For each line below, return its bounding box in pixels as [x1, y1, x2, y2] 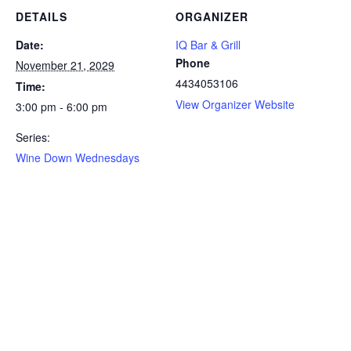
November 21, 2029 [16, 57, 114, 73]
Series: [16, 129, 50, 145]
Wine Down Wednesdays [16, 150, 139, 165]
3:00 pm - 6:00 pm [16, 99, 107, 114]
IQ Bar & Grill [175, 37, 241, 52]
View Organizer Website [175, 96, 295, 112]
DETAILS [16, 9, 67, 24]
